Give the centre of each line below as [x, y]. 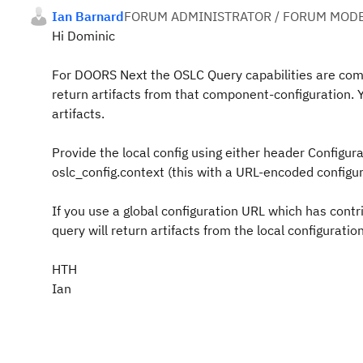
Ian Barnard [88, 16]
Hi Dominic [83, 36]
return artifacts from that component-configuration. [205, 94]
